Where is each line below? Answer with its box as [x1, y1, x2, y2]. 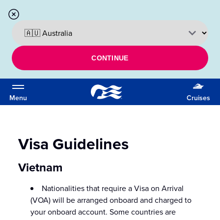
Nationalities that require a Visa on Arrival [42, 183, 184, 193]
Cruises [187, 93, 210, 103]
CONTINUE [91, 54, 129, 62]
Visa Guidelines [18, 132, 129, 155]
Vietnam [18, 159, 63, 176]
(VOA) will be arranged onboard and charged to [30, 194, 192, 205]
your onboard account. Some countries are [30, 206, 176, 217]
